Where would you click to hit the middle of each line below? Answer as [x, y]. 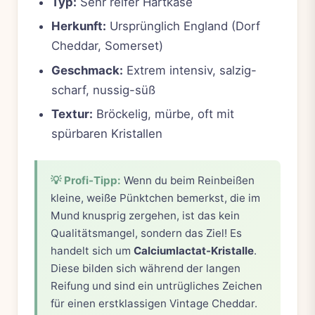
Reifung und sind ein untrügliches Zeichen [157, 285]
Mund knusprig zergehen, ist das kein [146, 215]
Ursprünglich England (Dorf [183, 26]
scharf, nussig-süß [103, 90]
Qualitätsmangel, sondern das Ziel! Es [147, 233]
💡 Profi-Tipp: [86, 180]
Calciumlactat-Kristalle [194, 250]
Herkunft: [79, 26]
